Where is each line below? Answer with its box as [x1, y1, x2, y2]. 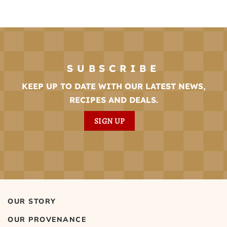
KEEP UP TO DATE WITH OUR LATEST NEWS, [21, 81, 206, 91]
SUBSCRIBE [67, 62, 160, 75]
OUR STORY [8, 197, 56, 207]
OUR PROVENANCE [8, 214, 86, 224]
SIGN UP [94, 115, 125, 126]
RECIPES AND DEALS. [69, 94, 158, 105]
